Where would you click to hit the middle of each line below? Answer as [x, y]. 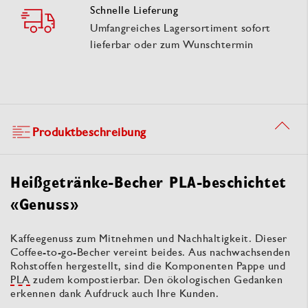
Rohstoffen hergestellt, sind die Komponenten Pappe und [148, 265]
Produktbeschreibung [89, 131]
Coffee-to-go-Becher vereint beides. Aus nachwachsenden [150, 252]
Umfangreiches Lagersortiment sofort [180, 27]
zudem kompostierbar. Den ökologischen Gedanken [156, 279]
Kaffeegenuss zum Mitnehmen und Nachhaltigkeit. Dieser [149, 238]
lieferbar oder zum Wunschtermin [172, 44]
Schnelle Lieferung [134, 10]
